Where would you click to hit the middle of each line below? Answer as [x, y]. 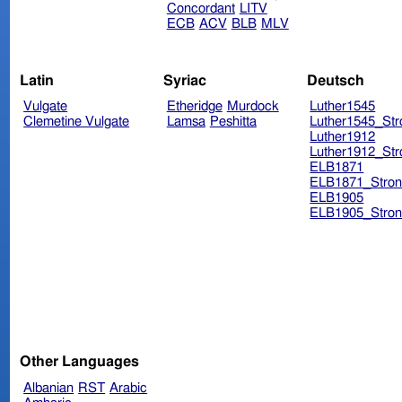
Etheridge [194, 107]
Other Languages [80, 361]
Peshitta [233, 122]
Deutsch [335, 80]
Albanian [49, 388]
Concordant [201, 9]
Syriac [184, 80]
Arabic [129, 388]
